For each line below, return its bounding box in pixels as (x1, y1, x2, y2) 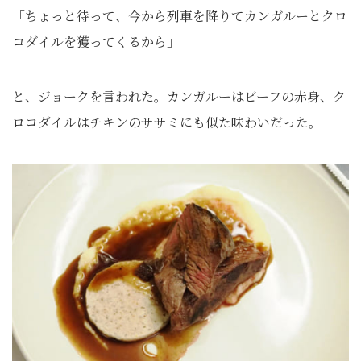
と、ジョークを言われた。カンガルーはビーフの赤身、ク (12, 86, 346, 106)
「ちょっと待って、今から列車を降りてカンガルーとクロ (12, 6, 347, 25)
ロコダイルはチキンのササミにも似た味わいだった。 (12, 112, 322, 131)
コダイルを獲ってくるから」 (12, 31, 180, 51)
